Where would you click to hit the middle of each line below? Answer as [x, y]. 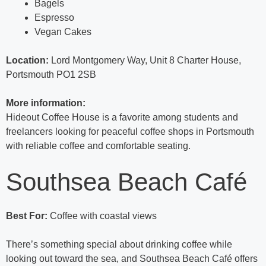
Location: [27, 61]
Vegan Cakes [63, 32]
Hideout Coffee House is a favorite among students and [122, 118]
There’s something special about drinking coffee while [119, 245]
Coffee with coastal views [102, 216]
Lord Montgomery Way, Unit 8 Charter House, [145, 61]
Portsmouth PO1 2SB [51, 75]
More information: [46, 103]
